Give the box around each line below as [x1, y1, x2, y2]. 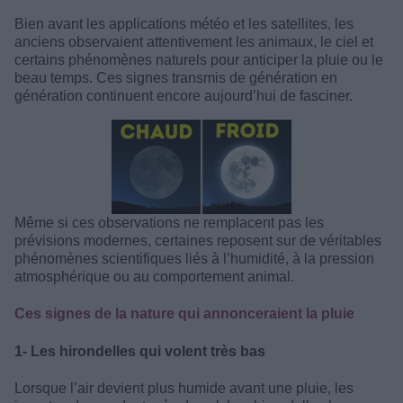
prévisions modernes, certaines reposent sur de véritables [14, 233, 381, 248]
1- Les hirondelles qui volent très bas [14, 343, 265, 359]
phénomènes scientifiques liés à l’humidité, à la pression [14, 251, 374, 266]
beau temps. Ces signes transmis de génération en [14, 70, 337, 85]
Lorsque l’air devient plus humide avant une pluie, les [14, 380, 354, 396]
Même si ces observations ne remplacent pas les [14, 215, 324, 230]
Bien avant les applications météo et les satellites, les [14, 16, 354, 31]
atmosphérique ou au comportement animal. [14, 269, 294, 284]
